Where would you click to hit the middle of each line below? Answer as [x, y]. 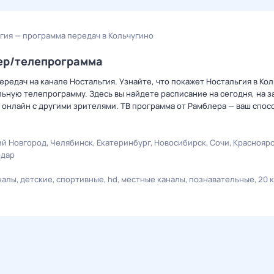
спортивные [80, 179]
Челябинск [72, 143]
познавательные [222, 179]
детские [36, 179]
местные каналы [153, 179]
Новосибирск [180, 143]
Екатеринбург [124, 143]
